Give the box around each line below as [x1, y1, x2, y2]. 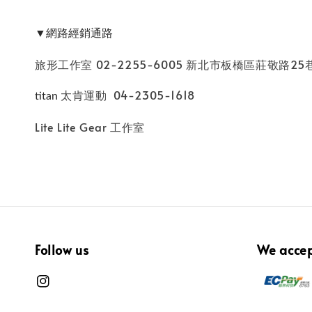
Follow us [35, 241, 89, 258]
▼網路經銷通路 [35, 28, 113, 39]
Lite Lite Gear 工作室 [35, 119, 145, 134]
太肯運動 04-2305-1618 [61, 87, 195, 102]
